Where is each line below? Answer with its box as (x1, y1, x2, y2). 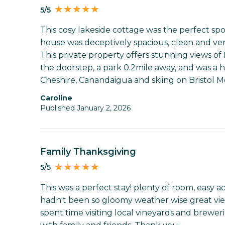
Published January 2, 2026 (40, 103, 131, 113)
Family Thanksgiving (46, 146, 136, 158)
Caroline (46, 93, 72, 103)
